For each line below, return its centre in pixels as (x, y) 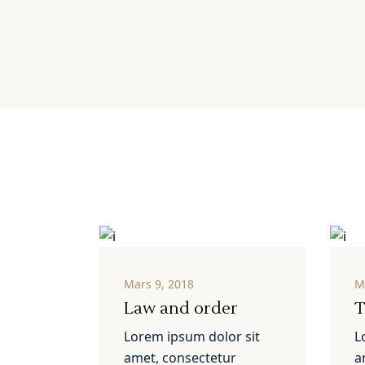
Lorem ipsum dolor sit (192, 337)
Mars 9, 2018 (159, 284)
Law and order (181, 309)
